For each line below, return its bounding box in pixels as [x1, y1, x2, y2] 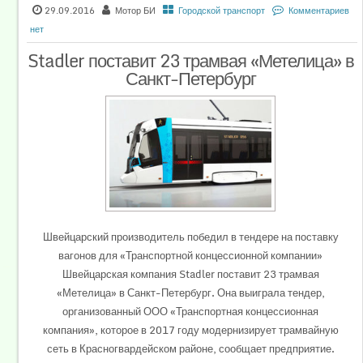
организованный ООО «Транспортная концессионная [62, 302, 318, 321]
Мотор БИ [115, 3, 156, 18]
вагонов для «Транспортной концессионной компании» [58, 246, 322, 265]
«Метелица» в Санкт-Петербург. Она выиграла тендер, [56, 284, 325, 302]
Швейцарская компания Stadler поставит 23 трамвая [62, 265, 319, 284]
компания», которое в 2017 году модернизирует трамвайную [42, 321, 339, 340]
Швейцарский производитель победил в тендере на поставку [42, 228, 339, 246]
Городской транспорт [178, 3, 266, 18]
